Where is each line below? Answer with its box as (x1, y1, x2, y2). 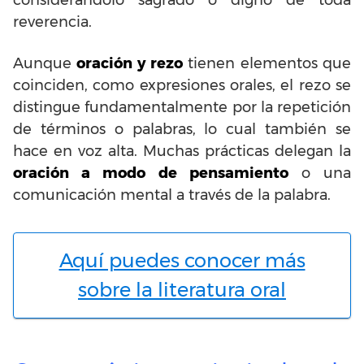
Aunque (13, 54, 77, 72)
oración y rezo (76, 54, 184, 72)
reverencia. (13, 12, 92, 31)
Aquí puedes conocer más (58, 248, 305, 272)
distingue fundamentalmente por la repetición (13, 97, 351, 116)
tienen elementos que (183, 54, 352, 72)
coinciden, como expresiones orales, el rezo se (13, 76, 351, 94)
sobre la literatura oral (78, 277, 286, 301)
